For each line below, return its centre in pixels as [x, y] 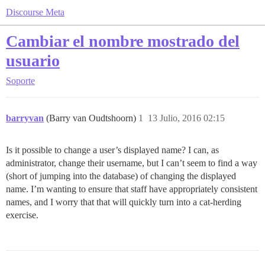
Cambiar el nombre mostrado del [123, 41]
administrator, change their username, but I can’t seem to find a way [132, 163]
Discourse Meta [35, 12]
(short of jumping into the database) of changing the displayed [121, 176]
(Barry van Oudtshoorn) [92, 118]
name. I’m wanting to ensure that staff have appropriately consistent [132, 189]
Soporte [20, 81]
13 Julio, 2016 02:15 [186, 118]
